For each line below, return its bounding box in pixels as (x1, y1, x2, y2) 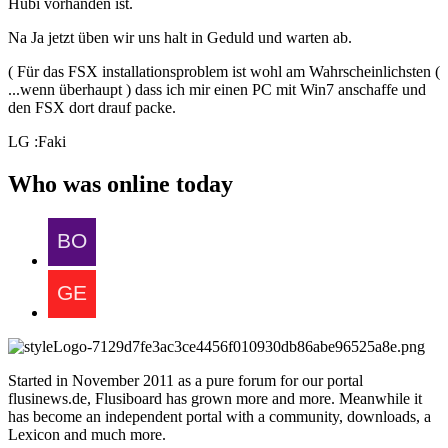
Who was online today (8, 170, 233, 197)
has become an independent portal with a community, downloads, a (8, 407, 431, 425)
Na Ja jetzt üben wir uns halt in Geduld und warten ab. (8, 28, 352, 46)
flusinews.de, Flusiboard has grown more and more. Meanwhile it (8, 389, 422, 407)
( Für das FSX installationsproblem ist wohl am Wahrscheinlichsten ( (8, 62, 440, 80)
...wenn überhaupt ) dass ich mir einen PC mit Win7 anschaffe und (8, 80, 426, 98)
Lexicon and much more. (8, 425, 166, 443)
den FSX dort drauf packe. (8, 98, 176, 116)
